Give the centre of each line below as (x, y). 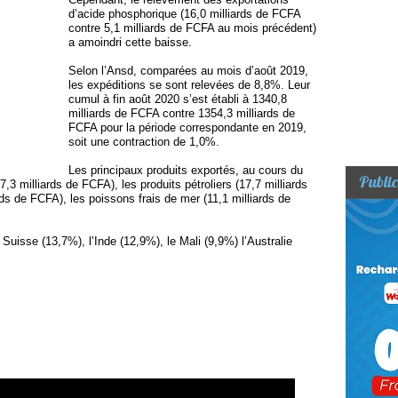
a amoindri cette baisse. (130, 43)
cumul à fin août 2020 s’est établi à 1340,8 (178, 99)
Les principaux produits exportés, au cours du (186, 171)
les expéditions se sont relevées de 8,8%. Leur (189, 85)
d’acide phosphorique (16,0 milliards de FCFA (184, 14)
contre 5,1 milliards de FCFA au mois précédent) (192, 28)
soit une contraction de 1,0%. (144, 142)
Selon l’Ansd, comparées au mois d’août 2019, (188, 71)
